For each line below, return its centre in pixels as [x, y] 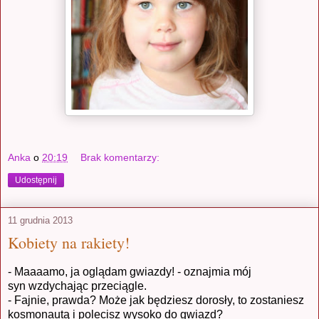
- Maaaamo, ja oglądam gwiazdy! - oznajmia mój [130, 271]
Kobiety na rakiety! [69, 242]
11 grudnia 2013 [40, 220]
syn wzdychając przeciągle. [77, 286]
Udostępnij [36, 180]
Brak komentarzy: [120, 157]
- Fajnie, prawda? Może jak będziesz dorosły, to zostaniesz [156, 300]
